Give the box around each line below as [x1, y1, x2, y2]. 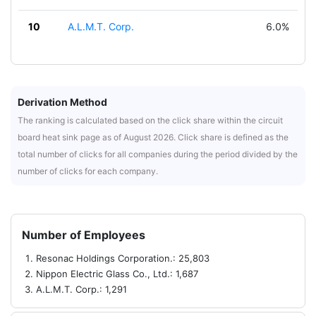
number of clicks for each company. [18, 166, 158, 176]
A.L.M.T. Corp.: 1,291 [36, 284, 127, 295]
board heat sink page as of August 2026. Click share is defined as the [18, 132, 288, 142]
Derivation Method [18, 96, 107, 108]
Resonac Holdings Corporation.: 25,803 [36, 253, 209, 264]
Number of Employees [22, 228, 145, 242]
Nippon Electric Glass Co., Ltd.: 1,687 [36, 268, 198, 279]
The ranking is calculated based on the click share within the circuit [18, 115, 283, 126]
